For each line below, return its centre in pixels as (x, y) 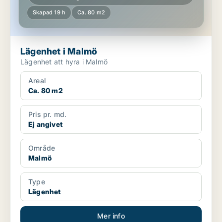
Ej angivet (45, 124)
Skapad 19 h (49, 13)
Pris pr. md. (48, 114)
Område (42, 148)
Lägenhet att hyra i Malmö (64, 62)
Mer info (111, 216)
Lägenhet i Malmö (59, 52)
